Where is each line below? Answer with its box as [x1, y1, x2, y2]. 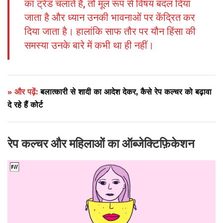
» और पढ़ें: [7, 87, 40, 97]
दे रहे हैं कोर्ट [7, 100, 43, 110]
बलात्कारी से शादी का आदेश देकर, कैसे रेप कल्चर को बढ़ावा [40, 87, 212, 97]
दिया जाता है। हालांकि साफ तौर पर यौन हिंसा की [24, 25, 196, 37]
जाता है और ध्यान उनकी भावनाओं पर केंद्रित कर [24, 11, 195, 23]
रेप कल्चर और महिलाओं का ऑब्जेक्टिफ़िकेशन [7, 137, 195, 151]
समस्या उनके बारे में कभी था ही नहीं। [24, 39, 154, 51]
